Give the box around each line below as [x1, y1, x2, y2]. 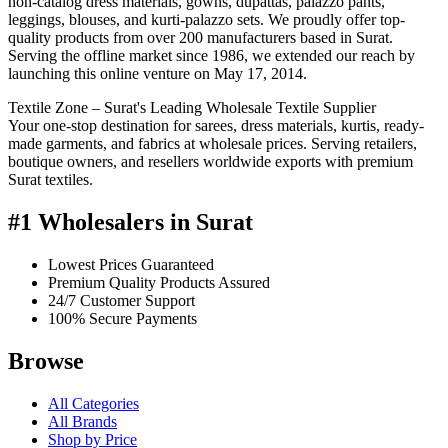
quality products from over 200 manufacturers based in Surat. [8, 29, 393, 47]
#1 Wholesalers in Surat [8, 208, 253, 235]
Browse [8, 347, 84, 374]
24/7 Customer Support [48, 291, 195, 309]
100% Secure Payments [48, 309, 197, 327]
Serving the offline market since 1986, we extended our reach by [8, 47, 415, 65]
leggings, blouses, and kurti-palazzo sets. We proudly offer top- [8, 11, 405, 29]
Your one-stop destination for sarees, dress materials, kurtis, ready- [8, 117, 424, 135]
